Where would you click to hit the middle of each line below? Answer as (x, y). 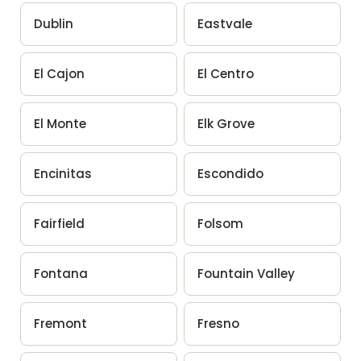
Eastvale (225, 23)
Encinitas (62, 173)
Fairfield (59, 223)
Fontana (60, 273)
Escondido (230, 173)
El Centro (226, 73)
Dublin (53, 23)
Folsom (220, 223)
